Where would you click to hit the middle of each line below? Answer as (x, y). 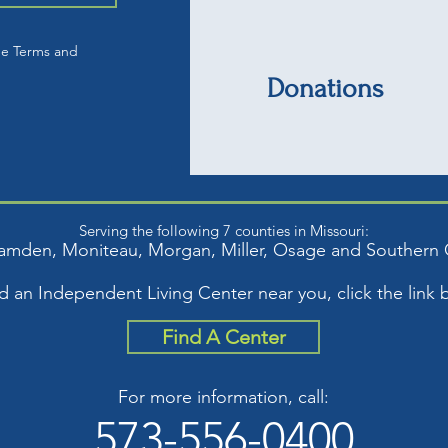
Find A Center (223, 337)
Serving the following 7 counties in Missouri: (224, 230)
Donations (325, 88)
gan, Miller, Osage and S (278, 250)
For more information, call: (223, 397)
